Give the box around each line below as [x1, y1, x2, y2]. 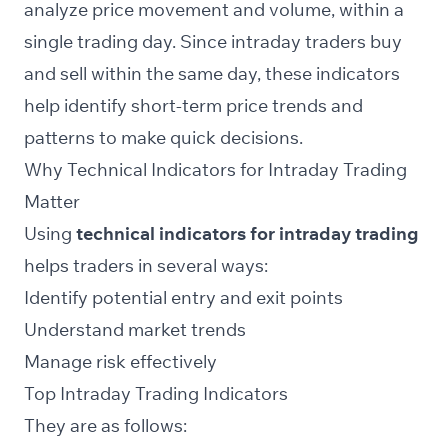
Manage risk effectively [24, 350, 217, 374]
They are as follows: [24, 414, 187, 438]
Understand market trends [24, 318, 246, 342]
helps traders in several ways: [24, 254, 268, 278]
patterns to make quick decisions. [24, 126, 303, 150]
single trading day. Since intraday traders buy [24, 30, 402, 54]
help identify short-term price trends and [24, 94, 363, 118]
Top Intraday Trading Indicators [24, 382, 288, 406]
